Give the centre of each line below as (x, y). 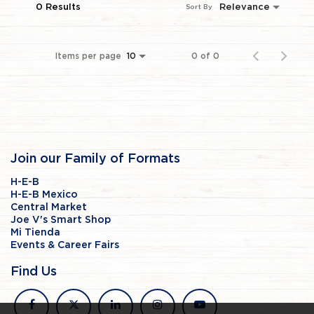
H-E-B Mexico (44, 194)
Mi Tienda (35, 232)
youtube (215, 305)
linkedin (130, 305)
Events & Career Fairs (65, 245)
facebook (52, 305)
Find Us (34, 272)
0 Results (58, 7)
